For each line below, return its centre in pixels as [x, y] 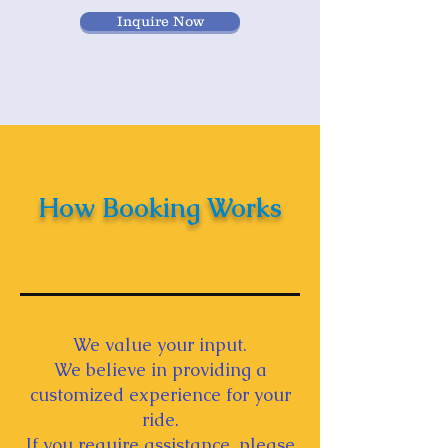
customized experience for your [160, 394]
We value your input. [160, 344]
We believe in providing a [160, 369]
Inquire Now [160, 20]
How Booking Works [160, 207]
